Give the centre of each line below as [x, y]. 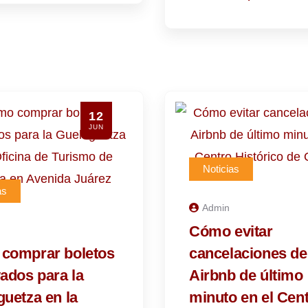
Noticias [221, 169]
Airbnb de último [246, 275]
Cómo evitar [231, 231]
